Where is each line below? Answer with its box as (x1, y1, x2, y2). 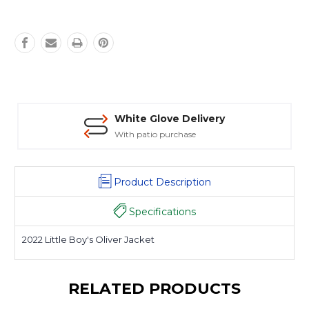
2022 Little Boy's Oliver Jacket (22, 234, 154, 246)
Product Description (113, 176, 211, 189)
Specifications (129, 206, 196, 219)
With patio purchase (114, 129, 196, 140)
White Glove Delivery (114, 112, 225, 126)
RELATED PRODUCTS (68, 279, 241, 299)
